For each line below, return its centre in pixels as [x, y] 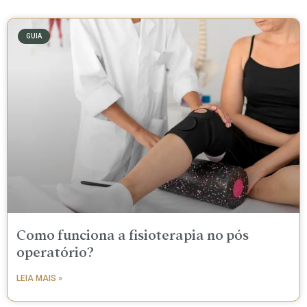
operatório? [55, 253]
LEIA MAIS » [39, 279]
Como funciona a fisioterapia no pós [133, 236]
